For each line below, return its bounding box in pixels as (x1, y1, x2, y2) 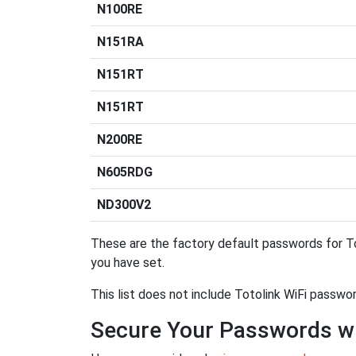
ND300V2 (97, 197, 151, 212)
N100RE (97, 2, 142, 17)
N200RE (97, 132, 142, 147)
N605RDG (97, 164, 153, 180)
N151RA (97, 34, 144, 49)
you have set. (91, 255, 164, 270)
